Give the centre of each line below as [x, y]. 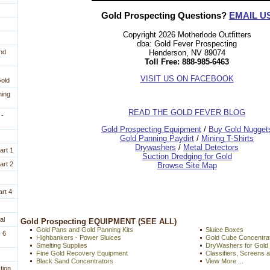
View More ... [225, 261]
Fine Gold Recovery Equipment [82, 253]
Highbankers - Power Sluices [79, 238]
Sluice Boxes [225, 230]
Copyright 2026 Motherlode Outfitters [187, 34]
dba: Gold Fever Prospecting [187, 43]
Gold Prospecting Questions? [165, 16]
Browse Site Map [187, 165]
